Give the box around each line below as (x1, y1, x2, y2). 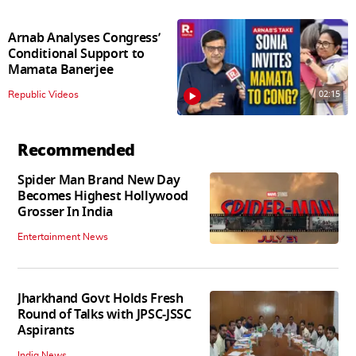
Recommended (17, 137, 135, 162)
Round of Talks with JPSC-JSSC (17, 304, 192, 324)
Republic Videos (8, 90, 79, 100)
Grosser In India (17, 202, 113, 222)
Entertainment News (17, 231, 108, 242)
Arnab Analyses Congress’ (8, 29, 161, 48)
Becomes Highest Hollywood (17, 186, 188, 206)
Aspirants (17, 320, 75, 340)
